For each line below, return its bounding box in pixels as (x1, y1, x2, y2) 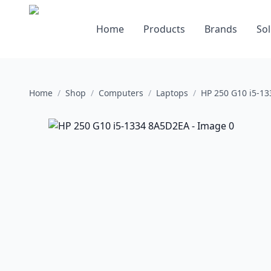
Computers (99, 87, 143, 99)
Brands (204, 22, 237, 36)
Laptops (156, 87, 188, 99)
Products (143, 22, 185, 36)
